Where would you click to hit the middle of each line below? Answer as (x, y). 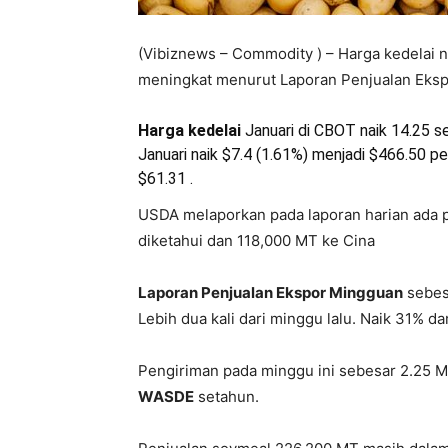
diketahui (170, 240)
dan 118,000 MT (262, 240)
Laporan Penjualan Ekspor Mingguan (270, 292)
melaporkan (224, 214)
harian (387, 214)
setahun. (226, 396)
